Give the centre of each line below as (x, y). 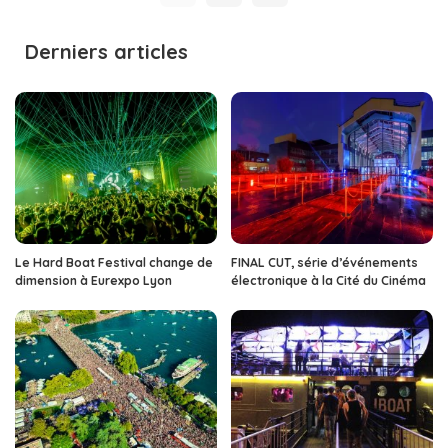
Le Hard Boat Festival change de (114, 262)
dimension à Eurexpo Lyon (93, 280)
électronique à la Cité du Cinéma (328, 280)
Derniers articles (106, 52)
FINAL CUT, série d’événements (324, 262)
